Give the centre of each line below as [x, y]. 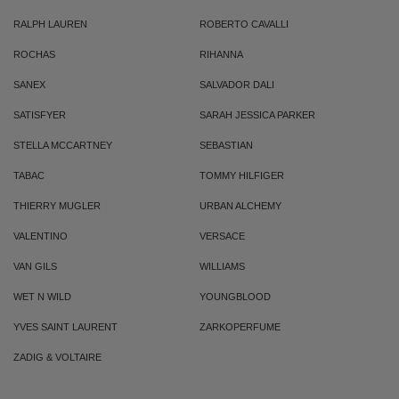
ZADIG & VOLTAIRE [57, 357]
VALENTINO [41, 236]
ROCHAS [34, 54]
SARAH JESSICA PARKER [257, 115]
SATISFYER [40, 115]
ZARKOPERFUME [240, 327]
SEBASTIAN [226, 145]
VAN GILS [35, 266]
